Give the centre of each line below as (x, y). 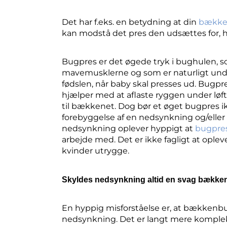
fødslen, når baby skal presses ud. (130, 84)
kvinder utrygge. (96, 151)
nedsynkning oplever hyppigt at (127, 129)
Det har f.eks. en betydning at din (130, 22)
